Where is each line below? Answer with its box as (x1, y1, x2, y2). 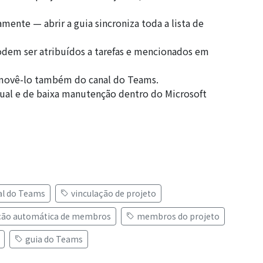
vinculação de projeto (71, 187, 156, 199)
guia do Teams (25, 232, 83, 245)
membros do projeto (137, 210, 220, 222)
